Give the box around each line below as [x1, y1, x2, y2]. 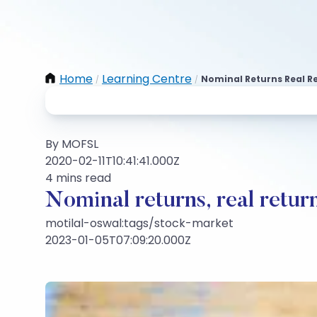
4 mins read [45, 170, 111, 186]
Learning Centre [102, 71, 192, 87]
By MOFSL [45, 136, 98, 152]
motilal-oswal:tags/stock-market [45, 215, 234, 231]
